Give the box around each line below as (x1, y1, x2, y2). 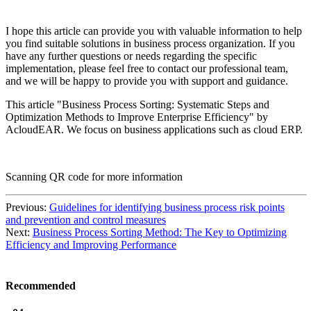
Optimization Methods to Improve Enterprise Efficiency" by (6, 110, 268, 123)
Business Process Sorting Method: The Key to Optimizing (33, 226, 287, 238)
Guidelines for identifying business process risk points (49, 201, 285, 213)
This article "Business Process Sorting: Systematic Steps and (6, 98, 269, 110)
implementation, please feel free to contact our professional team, (6, 62, 288, 74)
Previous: (6, 201, 49, 213)
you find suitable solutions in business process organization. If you (6, 37, 295, 49)
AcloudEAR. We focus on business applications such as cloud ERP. (6, 123, 303, 135)
